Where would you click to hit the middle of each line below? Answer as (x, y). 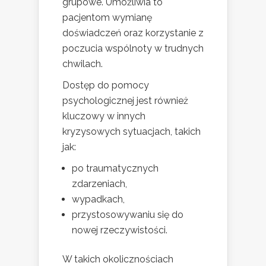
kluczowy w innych (104, 116)
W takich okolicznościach (118, 259)
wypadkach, (98, 199)
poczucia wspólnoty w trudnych (133, 48)
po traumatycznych (115, 168)
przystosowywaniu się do (128, 214)
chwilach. (83, 64)
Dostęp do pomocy (106, 85)
